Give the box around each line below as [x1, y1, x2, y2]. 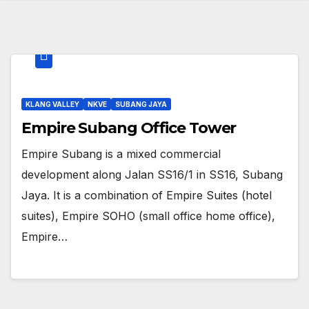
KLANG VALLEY [26, 100, 79, 109]
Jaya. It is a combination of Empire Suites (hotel [21, 188, 272, 203]
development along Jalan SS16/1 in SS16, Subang [21, 168, 283, 182]
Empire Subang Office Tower [21, 119, 237, 138]
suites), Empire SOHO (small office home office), [21, 209, 275, 223]
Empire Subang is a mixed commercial [21, 147, 221, 161]
